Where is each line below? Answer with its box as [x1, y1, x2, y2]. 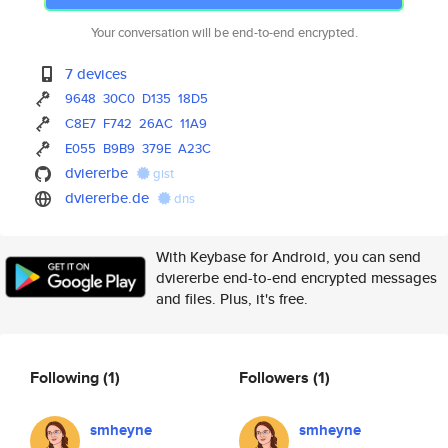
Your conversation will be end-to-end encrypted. [90, 23, 358, 42]
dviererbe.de [65, 187, 150, 208]
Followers [239, 365, 313, 389]
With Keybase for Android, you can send [156, 246, 421, 267]
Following [30, 365, 103, 389]
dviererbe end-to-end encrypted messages [156, 267, 437, 288]
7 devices [65, 63, 128, 84]
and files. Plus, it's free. [156, 288, 308, 309]
